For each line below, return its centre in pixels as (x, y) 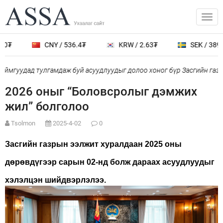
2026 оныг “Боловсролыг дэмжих (101, 92)
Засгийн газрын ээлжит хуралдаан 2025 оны (93, 144)
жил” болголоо (47, 107)
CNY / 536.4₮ (53, 45)
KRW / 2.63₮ (126, 45)
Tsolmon (23, 123)
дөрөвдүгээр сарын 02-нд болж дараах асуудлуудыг (110, 162)
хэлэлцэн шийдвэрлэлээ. (57, 180)
